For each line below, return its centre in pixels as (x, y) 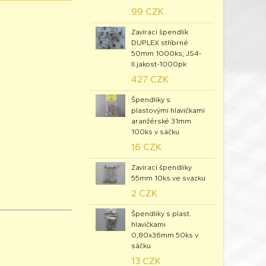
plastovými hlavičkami (168, 110)
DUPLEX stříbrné (160, 43)
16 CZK (146, 147)
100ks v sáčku (155, 132)
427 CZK (150, 79)
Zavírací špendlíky (161, 167)
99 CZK (148, 12)
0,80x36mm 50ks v (165, 235)
